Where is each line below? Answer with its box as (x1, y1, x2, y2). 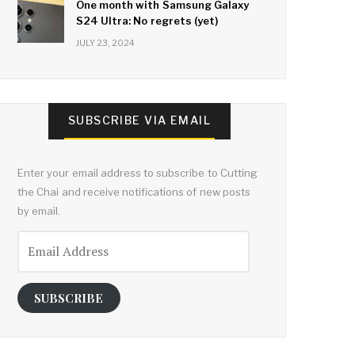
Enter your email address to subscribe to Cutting (17, 166, 258, 179)
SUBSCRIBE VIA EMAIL (67, 113, 212, 127)
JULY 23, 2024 (75, 36, 136, 48)
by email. (17, 204, 61, 217)
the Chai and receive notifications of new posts (17, 185, 250, 198)
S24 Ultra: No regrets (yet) (75, 13, 218, 27)
